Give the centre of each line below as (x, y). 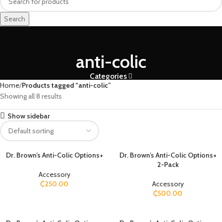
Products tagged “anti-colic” (66, 85)
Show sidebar (29, 116)
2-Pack (168, 165)
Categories (108, 76)
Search (15, 19)
